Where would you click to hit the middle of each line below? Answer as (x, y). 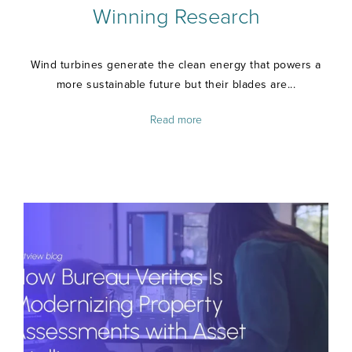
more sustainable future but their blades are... (176, 84)
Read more (176, 119)
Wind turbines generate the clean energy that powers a (176, 64)
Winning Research (176, 17)
